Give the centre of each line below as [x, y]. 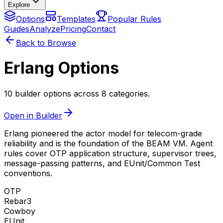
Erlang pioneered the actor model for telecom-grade [103, 133]
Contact [101, 29]
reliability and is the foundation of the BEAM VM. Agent [108, 143]
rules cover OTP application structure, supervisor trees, [110, 153]
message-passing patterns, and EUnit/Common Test [102, 163]
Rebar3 [18, 201]
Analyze [45, 29]
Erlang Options [61, 68]
